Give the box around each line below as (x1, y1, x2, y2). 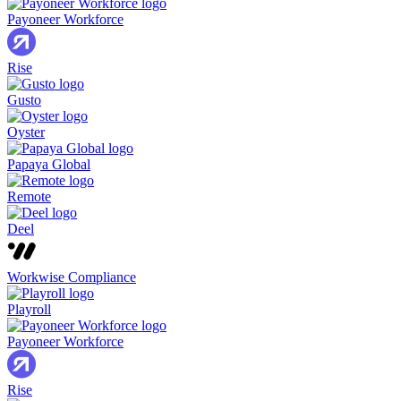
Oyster (7, 124, 45, 141)
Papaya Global (7, 157, 90, 173)
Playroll (7, 302, 51, 318)
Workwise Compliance (7, 269, 136, 286)
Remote (7, 189, 51, 205)
